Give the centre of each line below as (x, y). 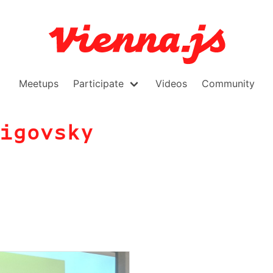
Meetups (38, 84)
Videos (171, 84)
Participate (98, 84)
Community (228, 84)
